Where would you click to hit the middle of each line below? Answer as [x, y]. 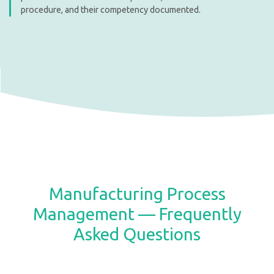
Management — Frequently [137, 214]
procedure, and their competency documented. [111, 10]
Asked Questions [137, 234]
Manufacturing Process [137, 194]
